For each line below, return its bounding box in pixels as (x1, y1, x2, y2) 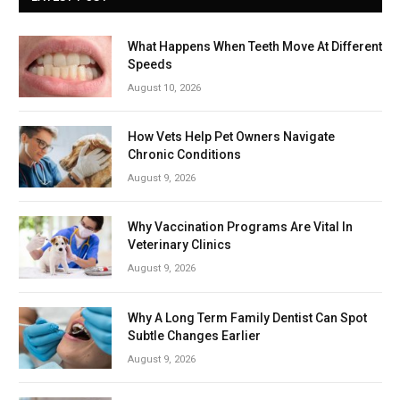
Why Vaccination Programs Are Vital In (128, 220, 353, 235)
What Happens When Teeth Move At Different (128, 38, 382, 54)
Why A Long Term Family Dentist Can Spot (128, 310, 367, 325)
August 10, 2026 (128, 81, 201, 94)
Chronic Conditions (128, 146, 241, 162)
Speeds (128, 56, 172, 71)
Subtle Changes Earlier (128, 328, 261, 343)
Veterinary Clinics (128, 237, 231, 253)
